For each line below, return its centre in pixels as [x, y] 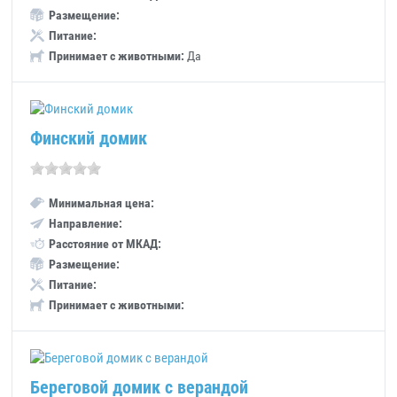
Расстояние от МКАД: [105, 244]
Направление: [86, 223]
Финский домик [89, 138]
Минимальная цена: [102, 203]
